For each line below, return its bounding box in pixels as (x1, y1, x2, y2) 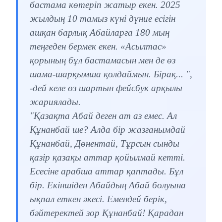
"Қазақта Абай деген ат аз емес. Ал (30, 111, 177, 121)
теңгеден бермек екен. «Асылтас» (30, 41, 166, 52)
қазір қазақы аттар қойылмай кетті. (30, 152, 185, 163)
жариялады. (30, 97, 81, 108)
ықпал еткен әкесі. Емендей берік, (30, 194, 167, 205)
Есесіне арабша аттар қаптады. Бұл (30, 166, 183, 177)
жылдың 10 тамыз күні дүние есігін (30, 13, 175, 24)
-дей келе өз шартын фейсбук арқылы (30, 83, 182, 94)
